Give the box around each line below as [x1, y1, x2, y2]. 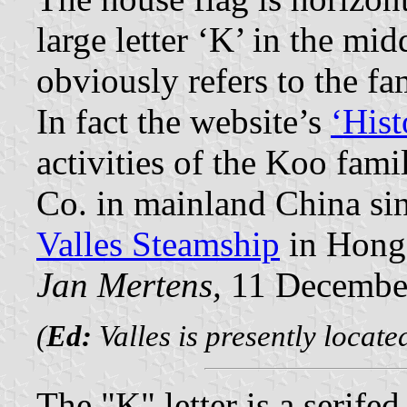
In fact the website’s [36, 102, 331, 142]
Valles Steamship [36, 224, 280, 264]
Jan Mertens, [36, 265, 222, 305]
